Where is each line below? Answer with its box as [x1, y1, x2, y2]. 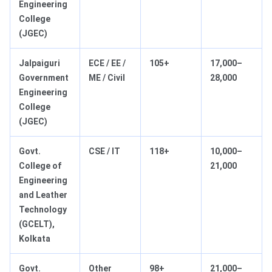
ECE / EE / [89, 58, 126, 69]
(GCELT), [19, 219, 55, 229]
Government [19, 73, 69, 83]
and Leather [19, 190, 67, 200]
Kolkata [19, 234, 50, 244]
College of [19, 161, 61, 171]
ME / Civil [89, 73, 125, 83]
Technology [19, 205, 67, 215]
